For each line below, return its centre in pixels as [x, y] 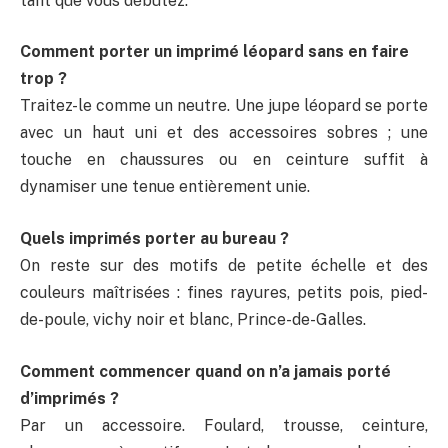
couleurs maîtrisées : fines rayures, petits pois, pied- [224, 292]
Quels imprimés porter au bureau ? [154, 238]
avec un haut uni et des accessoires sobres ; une [224, 133]
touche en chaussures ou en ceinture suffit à [224, 160]
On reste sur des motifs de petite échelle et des [224, 265]
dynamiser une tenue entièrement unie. [165, 187]
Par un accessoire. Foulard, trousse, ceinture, [224, 425]
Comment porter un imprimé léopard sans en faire [214, 52]
